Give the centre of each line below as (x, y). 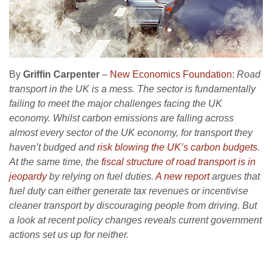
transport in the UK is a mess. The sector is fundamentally (132, 89)
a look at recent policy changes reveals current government (135, 220)
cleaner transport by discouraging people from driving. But (133, 205)
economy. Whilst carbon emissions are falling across (121, 118)
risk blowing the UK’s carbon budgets (177, 147)
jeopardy (28, 176)
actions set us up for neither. (69, 234)
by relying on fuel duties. (101, 176)
